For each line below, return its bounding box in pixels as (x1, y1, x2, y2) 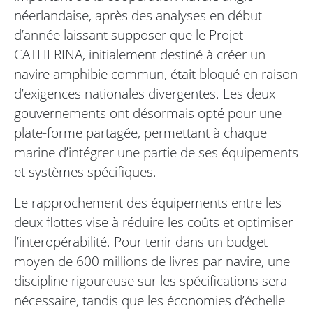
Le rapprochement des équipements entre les (14, 193, 282, 212)
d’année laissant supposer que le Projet (14, 25, 243, 45)
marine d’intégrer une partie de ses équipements (14, 143, 298, 162)
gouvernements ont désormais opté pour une (14, 103, 282, 123)
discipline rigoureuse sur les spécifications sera (14, 271, 287, 291)
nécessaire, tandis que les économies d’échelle (14, 291, 285, 310)
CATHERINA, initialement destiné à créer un (14, 45, 265, 64)
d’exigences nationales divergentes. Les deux (14, 84, 275, 103)
